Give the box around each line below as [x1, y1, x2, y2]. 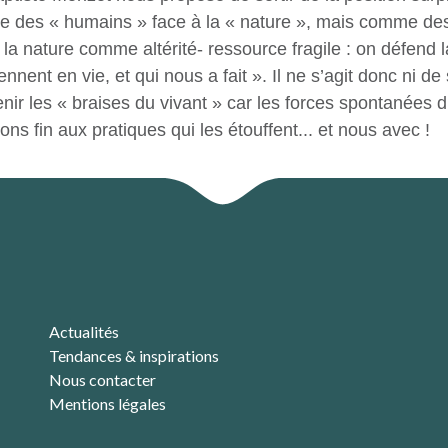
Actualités [49, 322, 119, 341]
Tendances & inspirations [49, 346, 219, 365]
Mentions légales [49, 394, 166, 413]
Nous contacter [49, 370, 156, 389]
